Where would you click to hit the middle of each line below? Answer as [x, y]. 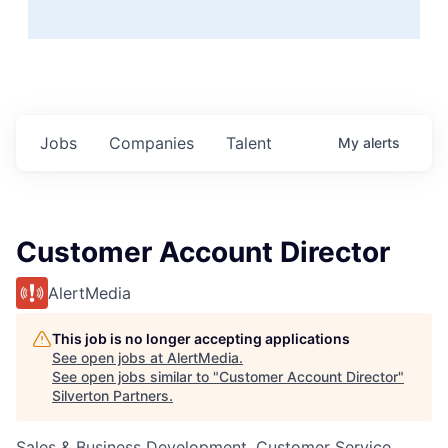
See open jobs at [109, 357]
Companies [151, 142]
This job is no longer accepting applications [201, 338]
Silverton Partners [110, 395]
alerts [381, 142]
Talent [249, 142]
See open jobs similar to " [135, 376]
